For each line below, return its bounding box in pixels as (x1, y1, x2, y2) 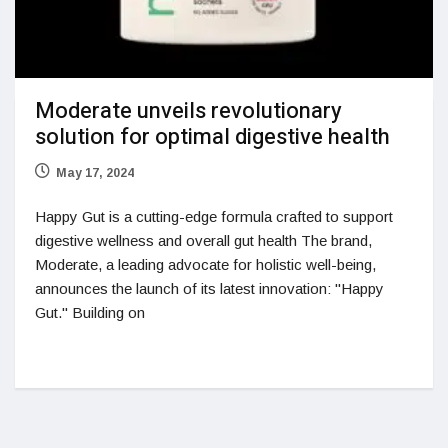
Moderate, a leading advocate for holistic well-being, (35, 256, 376, 274)
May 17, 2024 (56, 166, 134, 181)
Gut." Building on (35, 304, 145, 322)
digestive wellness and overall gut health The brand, (35, 232, 372, 250)
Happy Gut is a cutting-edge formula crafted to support (35, 208, 393, 226)
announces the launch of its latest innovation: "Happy (35, 280, 384, 298)
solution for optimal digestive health (35, 121, 390, 154)
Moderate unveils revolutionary (35, 95, 342, 128)
